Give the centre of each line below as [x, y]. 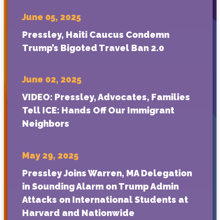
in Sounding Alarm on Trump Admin [100, 186]
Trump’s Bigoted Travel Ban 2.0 [93, 48]
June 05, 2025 [52, 17]
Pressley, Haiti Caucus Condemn [96, 34]
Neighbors [46, 124]
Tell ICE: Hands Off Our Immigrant [98, 110]
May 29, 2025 [50, 155]
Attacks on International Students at [105, 199]
